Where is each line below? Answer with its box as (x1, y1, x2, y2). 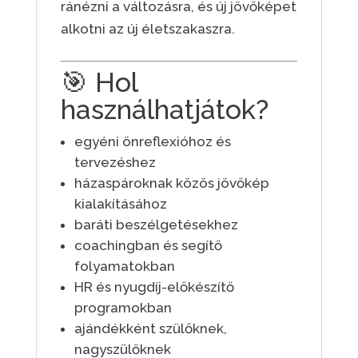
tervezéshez (74, 154, 156, 171)
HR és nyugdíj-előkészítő (74, 279, 234, 296)
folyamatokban (74, 258, 175, 275)
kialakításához (74, 196, 167, 213)
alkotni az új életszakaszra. (60, 21, 235, 38)
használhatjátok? (60, 93, 268, 126)
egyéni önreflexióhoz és (74, 133, 231, 150)
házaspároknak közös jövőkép (74, 175, 269, 192)
